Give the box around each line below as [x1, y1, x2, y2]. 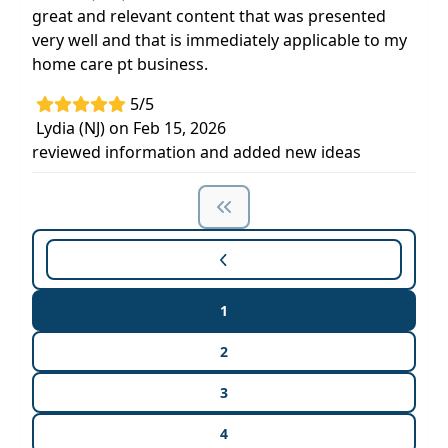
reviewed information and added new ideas [32, 141, 361, 163]
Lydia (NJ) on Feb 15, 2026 [36, 117, 226, 139]
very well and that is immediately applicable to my [32, 29, 407, 51]
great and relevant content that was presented [32, 5, 386, 27]
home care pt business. [32, 53, 208, 75]
